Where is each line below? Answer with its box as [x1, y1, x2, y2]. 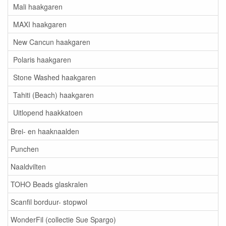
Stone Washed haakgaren [13, 72, 96, 83]
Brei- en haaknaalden [11, 126, 79, 137]
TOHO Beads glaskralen [11, 179, 88, 190]
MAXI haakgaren [13, 19, 67, 30]
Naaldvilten [11, 161, 46, 172]
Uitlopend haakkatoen [13, 107, 83, 118]
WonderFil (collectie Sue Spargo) [11, 214, 116, 225]
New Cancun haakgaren [13, 37, 90, 47]
